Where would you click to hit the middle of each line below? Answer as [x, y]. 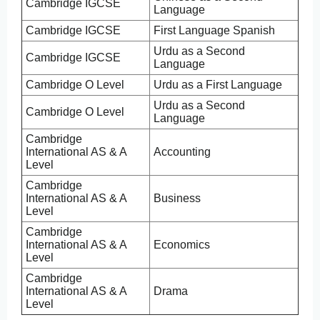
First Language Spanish [214, 30]
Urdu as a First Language [218, 85]
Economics [182, 245]
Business [177, 198]
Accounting [182, 152]
